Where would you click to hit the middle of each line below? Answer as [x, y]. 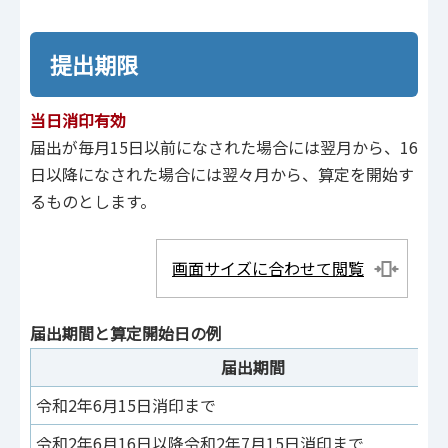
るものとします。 [93, 201]
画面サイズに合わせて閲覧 [268, 267]
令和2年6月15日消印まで [126, 404]
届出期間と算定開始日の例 [126, 332]
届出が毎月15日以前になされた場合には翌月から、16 [224, 147]
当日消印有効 [78, 120]
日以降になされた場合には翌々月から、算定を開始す [222, 174]
